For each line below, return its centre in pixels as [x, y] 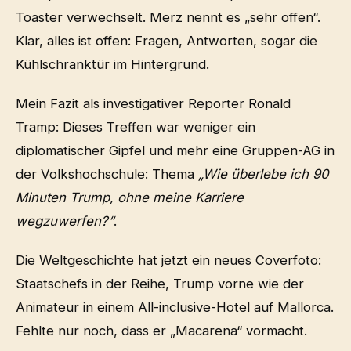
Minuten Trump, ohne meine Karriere [130, 197]
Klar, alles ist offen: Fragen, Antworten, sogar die [166, 40]
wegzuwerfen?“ [65, 221]
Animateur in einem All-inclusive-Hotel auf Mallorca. [175, 307]
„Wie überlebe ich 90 [264, 174]
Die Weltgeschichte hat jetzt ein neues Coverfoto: [168, 260]
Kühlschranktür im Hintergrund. [112, 64]
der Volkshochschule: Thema [107, 174]
